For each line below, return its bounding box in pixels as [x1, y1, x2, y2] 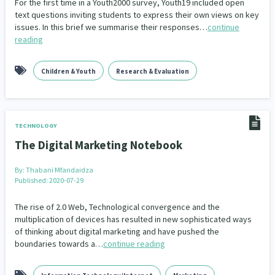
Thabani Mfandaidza [25, 165, 93, 174]
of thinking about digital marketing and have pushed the [14, 226, 219, 237]
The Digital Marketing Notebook [14, 137, 182, 152]
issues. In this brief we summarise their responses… [14, 21, 207, 33]
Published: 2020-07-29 [14, 176, 83, 185]
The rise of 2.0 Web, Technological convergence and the [14, 201, 220, 212]
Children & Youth [41, 67, 96, 76]
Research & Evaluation [115, 67, 189, 76]
